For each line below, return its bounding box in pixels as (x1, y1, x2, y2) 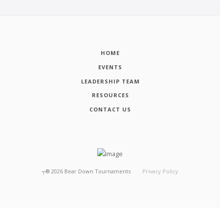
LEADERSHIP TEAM (81, 77, 140, 85)
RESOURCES (91, 91, 129, 99)
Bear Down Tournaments (64, 167, 131, 175)
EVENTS (98, 63, 122, 71)
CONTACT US (89, 106, 131, 113)
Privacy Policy (142, 167, 178, 175)
